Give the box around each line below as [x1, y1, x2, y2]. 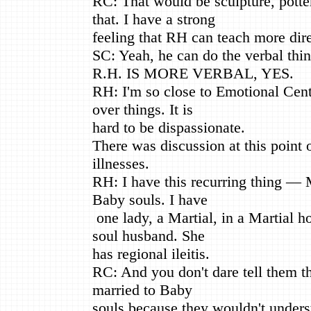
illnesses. [92, 154, 149, 172]
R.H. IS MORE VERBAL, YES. [92, 64, 294, 82]
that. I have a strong [92, 10, 215, 28]
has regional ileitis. [92, 244, 210, 262]
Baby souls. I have [92, 190, 208, 208]
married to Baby [92, 280, 192, 299]
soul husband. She [92, 226, 205, 244]
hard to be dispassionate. [92, 118, 245, 136]
